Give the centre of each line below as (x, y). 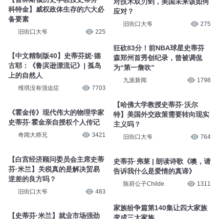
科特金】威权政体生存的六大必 (56, 9)
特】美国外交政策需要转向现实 (161, 114)
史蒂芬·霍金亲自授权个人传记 (54, 122)
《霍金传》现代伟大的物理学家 (56, 112)
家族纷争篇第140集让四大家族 (160, 208)
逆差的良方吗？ (32, 179)
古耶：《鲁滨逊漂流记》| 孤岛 (55, 66)
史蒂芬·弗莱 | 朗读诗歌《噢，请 (162, 161)
